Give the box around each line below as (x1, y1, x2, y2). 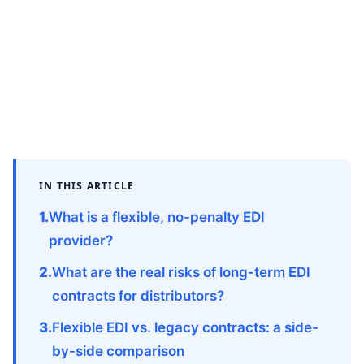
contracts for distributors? (52, 288, 224, 305)
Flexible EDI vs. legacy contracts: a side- (52, 319, 318, 336)
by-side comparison (52, 343, 184, 360)
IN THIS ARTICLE (39, 178, 135, 193)
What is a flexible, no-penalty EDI (49, 209, 265, 226)
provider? (49, 232, 113, 249)
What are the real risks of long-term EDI (52, 264, 310, 281)
